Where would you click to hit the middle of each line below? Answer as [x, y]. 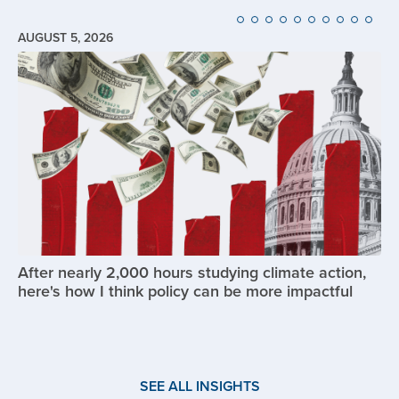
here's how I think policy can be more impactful [185, 291]
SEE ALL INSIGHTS [199, 387]
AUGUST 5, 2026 [65, 37]
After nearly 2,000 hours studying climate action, [192, 273]
